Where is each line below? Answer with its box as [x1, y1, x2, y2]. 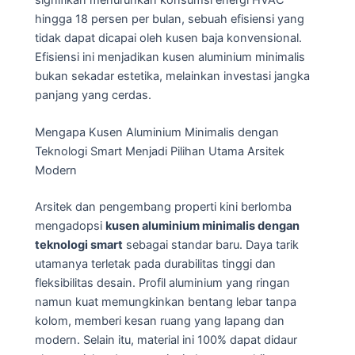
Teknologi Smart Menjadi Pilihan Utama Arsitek [35, 144, 284, 159]
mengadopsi [35, 219, 105, 234]
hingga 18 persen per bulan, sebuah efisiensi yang [35, 12, 304, 27]
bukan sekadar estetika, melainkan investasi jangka [35, 69, 310, 84]
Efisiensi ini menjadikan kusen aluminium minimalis [35, 50, 305, 65]
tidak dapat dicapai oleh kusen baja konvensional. [35, 31, 302, 46]
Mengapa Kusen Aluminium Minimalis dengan [35, 125, 279, 140]
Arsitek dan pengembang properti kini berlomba [35, 200, 292, 215]
